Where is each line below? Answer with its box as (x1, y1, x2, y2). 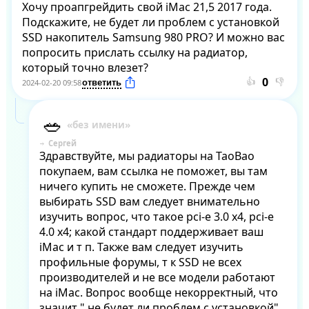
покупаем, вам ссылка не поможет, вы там (39, 163, 268, 179)
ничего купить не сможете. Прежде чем (39, 179, 255, 195)
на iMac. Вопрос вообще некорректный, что (39, 285, 278, 301)
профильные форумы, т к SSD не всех (39, 255, 241, 270)
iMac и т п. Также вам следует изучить (39, 239, 243, 255)
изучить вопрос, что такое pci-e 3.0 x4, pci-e (39, 209, 274, 225)
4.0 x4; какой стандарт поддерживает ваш (39, 224, 263, 240)
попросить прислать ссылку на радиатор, (21, 45, 248, 61)
